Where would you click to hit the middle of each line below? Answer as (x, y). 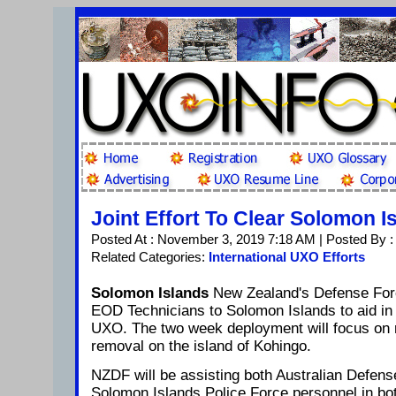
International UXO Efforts (287, 257)
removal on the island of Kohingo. (201, 346)
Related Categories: (150, 257)
